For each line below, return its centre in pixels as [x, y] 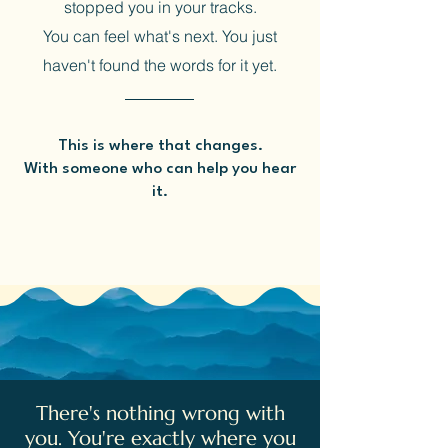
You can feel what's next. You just [160, 36]
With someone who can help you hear [160, 169]
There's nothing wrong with [160, 413]
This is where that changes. [160, 146]
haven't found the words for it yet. [160, 65]
